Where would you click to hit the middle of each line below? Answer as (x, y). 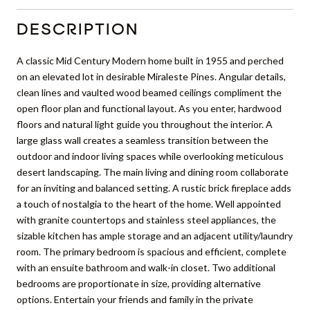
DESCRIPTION (77, 30)
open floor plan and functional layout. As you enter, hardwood (149, 108)
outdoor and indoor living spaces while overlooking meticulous (150, 156)
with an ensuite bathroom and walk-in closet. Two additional (146, 267)
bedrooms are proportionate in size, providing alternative (139, 283)
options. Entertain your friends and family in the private (135, 299)
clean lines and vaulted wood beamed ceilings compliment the (149, 92)
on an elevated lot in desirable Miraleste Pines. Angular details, (151, 76)
